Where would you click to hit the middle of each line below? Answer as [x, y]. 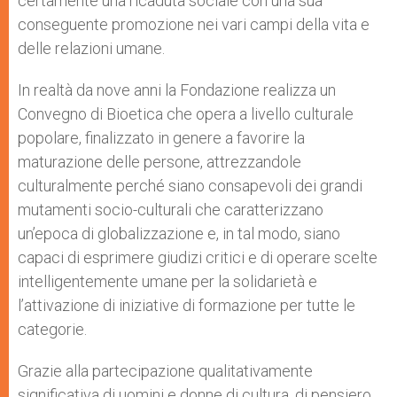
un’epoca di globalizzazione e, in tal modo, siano [179, 234]
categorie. [52, 329]
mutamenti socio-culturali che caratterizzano [171, 210]
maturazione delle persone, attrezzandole [160, 162]
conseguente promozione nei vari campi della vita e [194, 24]
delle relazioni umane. [91, 48]
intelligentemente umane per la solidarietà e [167, 281]
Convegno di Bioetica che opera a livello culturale [186, 114]
